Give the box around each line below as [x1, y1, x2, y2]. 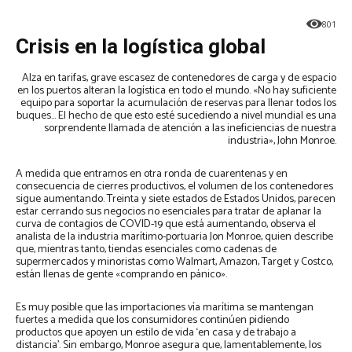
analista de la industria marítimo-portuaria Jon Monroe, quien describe [16, 228, 333, 247]
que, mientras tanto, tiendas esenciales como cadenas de [16, 240, 277, 259]
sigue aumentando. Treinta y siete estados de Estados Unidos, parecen [16, 190, 335, 209]
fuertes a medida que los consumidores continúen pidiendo [16, 311, 289, 330]
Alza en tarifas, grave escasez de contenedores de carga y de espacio [22, 69, 336, 88]
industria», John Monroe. [228, 132, 336, 151]
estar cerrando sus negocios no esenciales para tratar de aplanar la [16, 203, 321, 222]
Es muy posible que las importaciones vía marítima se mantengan [16, 299, 313, 317]
